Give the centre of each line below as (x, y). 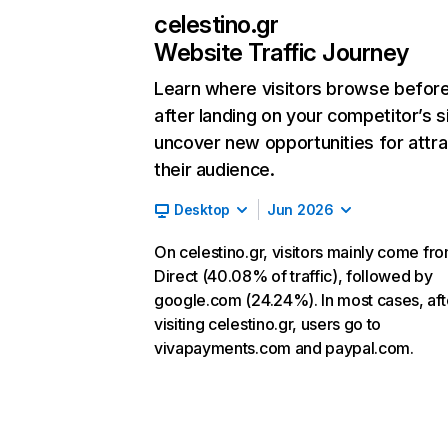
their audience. (214, 169)
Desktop (202, 209)
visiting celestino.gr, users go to (268, 324)
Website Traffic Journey (281, 52)
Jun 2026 (300, 209)
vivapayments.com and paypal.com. (284, 348)
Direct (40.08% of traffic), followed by (293, 276)
